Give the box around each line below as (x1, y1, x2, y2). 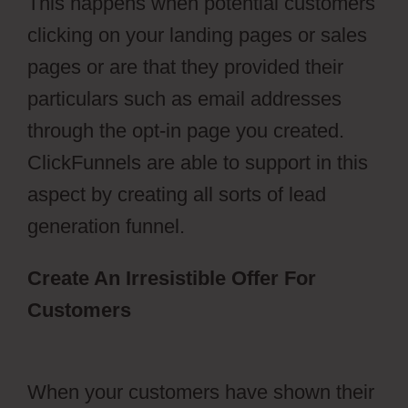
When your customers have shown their (27, 381, 374, 404)
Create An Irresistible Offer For (27, 267, 316, 291)
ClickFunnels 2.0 (137, 299, 291, 322)
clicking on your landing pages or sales (27, 24, 367, 47)
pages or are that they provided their (27, 56, 343, 79)
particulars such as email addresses (27, 87, 342, 111)
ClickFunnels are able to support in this (27, 151, 368, 175)
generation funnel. (27, 215, 185, 239)
